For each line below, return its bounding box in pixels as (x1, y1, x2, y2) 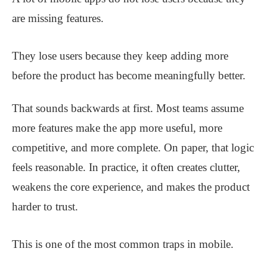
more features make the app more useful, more (12, 122, 222, 135)
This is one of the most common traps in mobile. (12, 238, 234, 251)
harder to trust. (12, 200, 78, 213)
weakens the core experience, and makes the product (12, 181, 250, 194)
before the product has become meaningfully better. (12, 69, 246, 82)
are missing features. (12, 12, 104, 25)
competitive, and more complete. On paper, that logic (12, 141, 254, 154)
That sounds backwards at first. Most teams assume (12, 102, 244, 115)
